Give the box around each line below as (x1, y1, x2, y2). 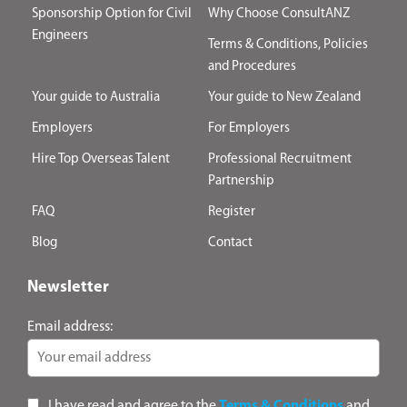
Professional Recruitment (208, 153, 352, 167)
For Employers (208, 122, 290, 136)
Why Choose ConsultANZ (208, 7, 350, 22)
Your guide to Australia (32, 91, 160, 105)
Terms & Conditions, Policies (208, 38, 368, 53)
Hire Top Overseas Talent (32, 153, 170, 167)
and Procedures (208, 60, 296, 74)
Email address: (27, 320, 113, 335)
